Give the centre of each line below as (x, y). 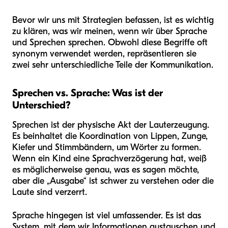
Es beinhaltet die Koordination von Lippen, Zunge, (110, 136)
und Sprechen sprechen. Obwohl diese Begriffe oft (110, 43)
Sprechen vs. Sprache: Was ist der (88, 93)
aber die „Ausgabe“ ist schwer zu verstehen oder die (113, 181)
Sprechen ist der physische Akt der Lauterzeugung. (111, 125)
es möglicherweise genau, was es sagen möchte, (106, 170)
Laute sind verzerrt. (50, 192)
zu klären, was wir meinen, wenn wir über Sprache (110, 32)
